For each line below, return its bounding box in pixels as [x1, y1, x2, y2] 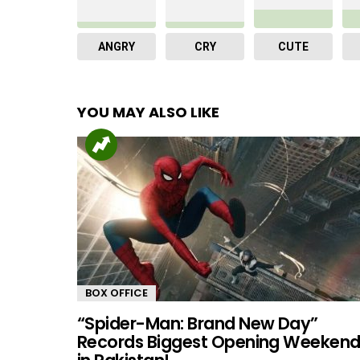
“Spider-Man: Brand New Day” [77, 311, 318, 335]
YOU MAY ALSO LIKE [77, 101, 219, 122]
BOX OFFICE [85, 284, 148, 301]
